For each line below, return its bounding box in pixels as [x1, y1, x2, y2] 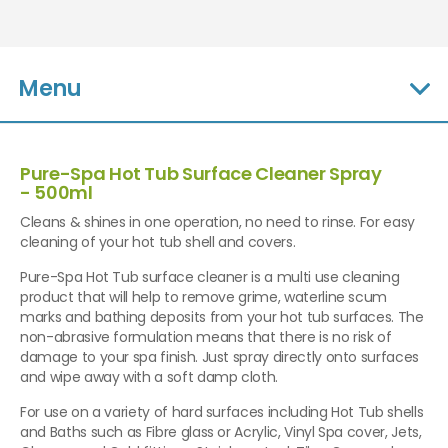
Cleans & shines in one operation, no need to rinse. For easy [20, 212, 415, 233]
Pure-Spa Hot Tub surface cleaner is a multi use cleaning [20, 267, 400, 288]
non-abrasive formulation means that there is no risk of [20, 327, 392, 348]
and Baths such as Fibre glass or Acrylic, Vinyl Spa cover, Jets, [20, 422, 422, 443]
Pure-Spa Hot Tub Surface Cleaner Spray [20, 161, 382, 187]
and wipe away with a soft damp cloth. [20, 367, 279, 388]
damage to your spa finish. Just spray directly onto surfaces [20, 347, 419, 368]
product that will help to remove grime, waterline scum [20, 287, 388, 308]
